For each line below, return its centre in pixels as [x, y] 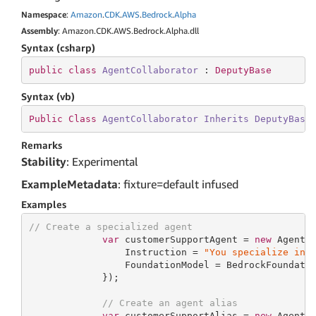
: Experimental [102, 162]
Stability [44, 162]
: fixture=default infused [178, 184]
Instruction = [116, 252]
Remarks [42, 145]
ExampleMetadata [69, 184]
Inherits [226, 119]
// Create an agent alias [170, 303]
